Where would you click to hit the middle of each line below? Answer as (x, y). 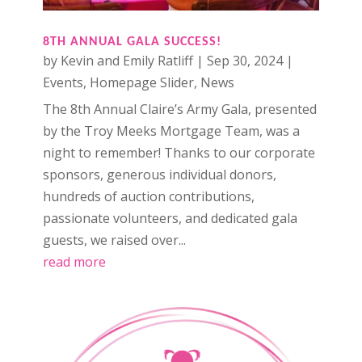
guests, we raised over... (114, 240)
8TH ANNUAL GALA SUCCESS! (132, 42)
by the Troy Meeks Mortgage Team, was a (171, 130)
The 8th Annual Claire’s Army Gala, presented (179, 109)
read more (74, 261)
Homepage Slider (141, 82)
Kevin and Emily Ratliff (126, 60)
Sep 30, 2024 (244, 60)
